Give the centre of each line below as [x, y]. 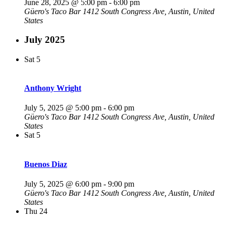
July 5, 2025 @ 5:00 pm [63, 108]
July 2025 [45, 40]
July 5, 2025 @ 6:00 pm [63, 184]
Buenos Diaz [46, 164]
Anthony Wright [53, 88]
